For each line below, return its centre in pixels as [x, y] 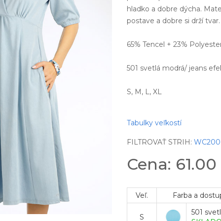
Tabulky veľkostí [154, 123]
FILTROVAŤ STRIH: [161, 142]
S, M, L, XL [145, 92]
